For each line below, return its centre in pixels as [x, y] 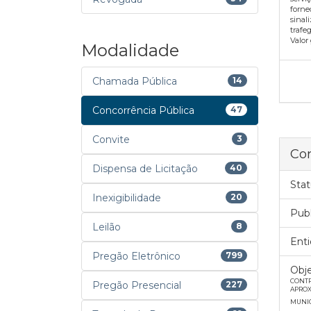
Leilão [107, 227]
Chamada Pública [135, 81]
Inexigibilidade [127, 198]
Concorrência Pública [143, 110]
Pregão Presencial [137, 285]
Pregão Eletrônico [136, 256]
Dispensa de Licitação [145, 169]
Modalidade [130, 50]
